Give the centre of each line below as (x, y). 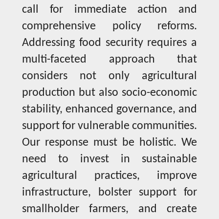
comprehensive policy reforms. (109, 27)
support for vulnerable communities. (109, 126)
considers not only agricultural (109, 77)
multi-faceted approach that (109, 60)
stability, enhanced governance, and (109, 110)
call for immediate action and (109, 10)
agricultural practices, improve (109, 176)
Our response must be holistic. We (109, 143)
